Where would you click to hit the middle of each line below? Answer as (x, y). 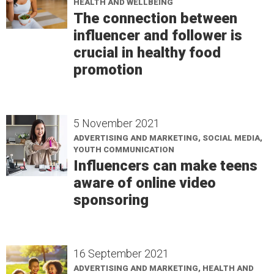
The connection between (155, 18)
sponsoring (111, 200)
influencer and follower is (158, 35)
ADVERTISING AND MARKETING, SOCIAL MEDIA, (168, 138)
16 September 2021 (121, 254)
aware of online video (145, 183)
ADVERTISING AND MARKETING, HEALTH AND (164, 268)
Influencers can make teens (165, 166)
